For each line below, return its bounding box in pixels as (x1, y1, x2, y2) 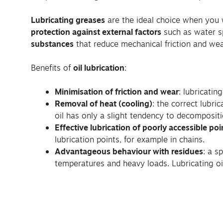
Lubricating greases (31, 14, 105, 26)
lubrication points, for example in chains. (55, 134, 205, 145)
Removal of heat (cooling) (55, 98, 152, 110)
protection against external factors (31, 26, 161, 38)
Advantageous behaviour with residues (55, 146, 203, 157)
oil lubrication (73, 62, 124, 74)
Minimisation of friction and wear (55, 86, 179, 98)
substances (31, 38, 74, 50)
